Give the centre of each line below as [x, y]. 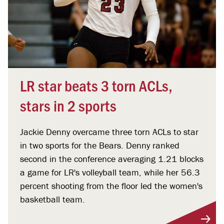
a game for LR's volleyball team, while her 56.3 [110, 172]
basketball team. [52, 199]
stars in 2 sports [68, 105]
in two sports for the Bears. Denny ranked [100, 145]
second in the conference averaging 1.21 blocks [112, 158]
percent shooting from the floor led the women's [111, 185]
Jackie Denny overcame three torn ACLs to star [109, 131]
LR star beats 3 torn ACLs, [96, 85]
